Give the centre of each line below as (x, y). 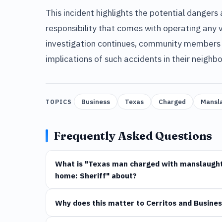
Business (96, 102)
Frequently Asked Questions (133, 136)
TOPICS (59, 102)
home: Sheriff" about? (96, 175)
